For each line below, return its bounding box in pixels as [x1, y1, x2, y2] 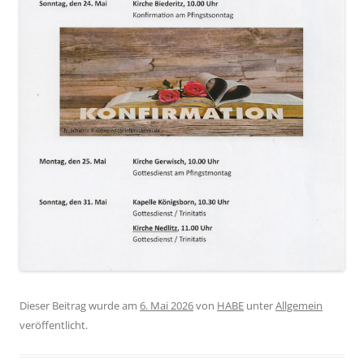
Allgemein [275, 297, 323, 313]
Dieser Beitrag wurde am [19, 297, 140, 313]
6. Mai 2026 [140, 297, 193, 313]
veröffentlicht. [19, 317, 88, 332]
